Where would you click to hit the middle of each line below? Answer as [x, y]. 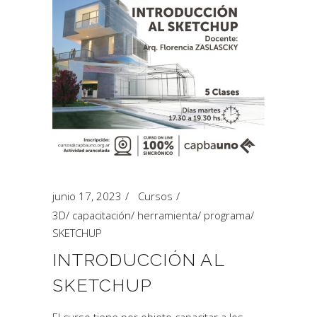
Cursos [155, 196]
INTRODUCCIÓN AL [138, 260]
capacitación [102, 215]
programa [227, 215]
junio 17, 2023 [87, 196]
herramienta [167, 215]
